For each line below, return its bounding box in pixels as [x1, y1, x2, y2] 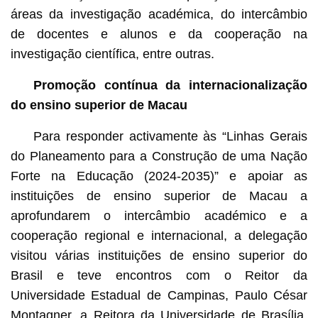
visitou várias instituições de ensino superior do [10, 248, 308, 263]
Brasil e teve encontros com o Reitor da [10, 268, 308, 283]
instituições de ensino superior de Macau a [10, 188, 308, 203]
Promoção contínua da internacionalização [33, 77, 308, 92]
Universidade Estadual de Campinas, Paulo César [10, 287, 308, 302]
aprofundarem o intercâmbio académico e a [10, 208, 308, 223]
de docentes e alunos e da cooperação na [10, 26, 308, 41]
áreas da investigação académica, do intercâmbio [10, 6, 308, 21]
